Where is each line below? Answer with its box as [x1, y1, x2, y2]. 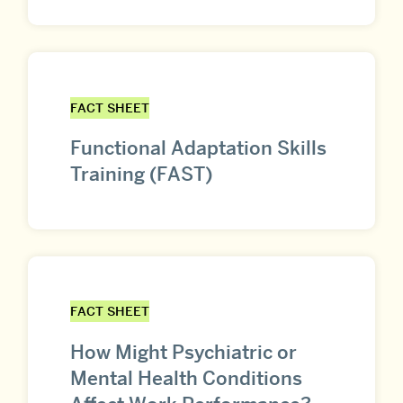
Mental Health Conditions [70, 365, 302, 390]
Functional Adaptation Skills [70, 136, 327, 161]
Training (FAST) [70, 162, 212, 187]
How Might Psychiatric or [70, 339, 297, 364]
